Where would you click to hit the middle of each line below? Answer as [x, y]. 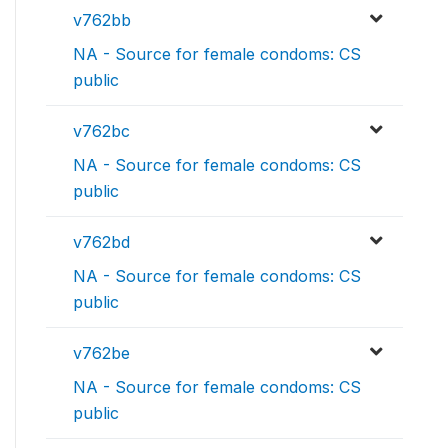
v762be [101, 353]
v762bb [102, 20]
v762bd [101, 242]
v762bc [101, 131]
